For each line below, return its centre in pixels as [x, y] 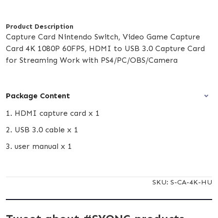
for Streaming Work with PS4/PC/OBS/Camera [92, 60]
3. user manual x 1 [39, 146]
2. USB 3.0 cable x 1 [42, 129]
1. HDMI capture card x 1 [53, 113]
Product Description [40, 26]
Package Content [38, 95]
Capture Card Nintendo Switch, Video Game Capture [103, 36]
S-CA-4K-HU [191, 182]
